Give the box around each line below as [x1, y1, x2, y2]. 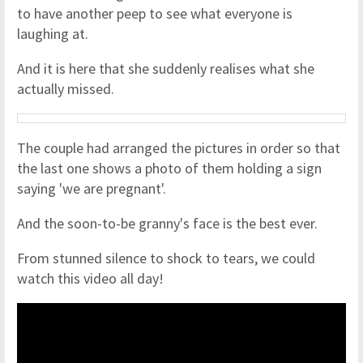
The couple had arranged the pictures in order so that [17, 139, 340, 157]
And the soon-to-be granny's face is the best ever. [17, 214, 318, 233]
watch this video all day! [17, 269, 164, 288]
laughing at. [17, 24, 92, 43]
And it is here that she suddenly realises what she [17, 59, 314, 78]
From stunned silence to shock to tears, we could [17, 249, 315, 267]
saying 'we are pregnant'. [17, 179, 166, 198]
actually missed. [17, 79, 117, 98]
